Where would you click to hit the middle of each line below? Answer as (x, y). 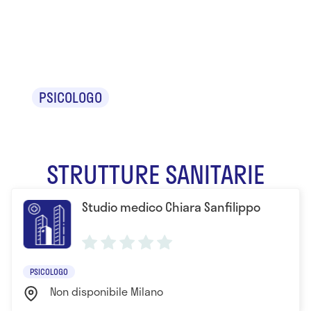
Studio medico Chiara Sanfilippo (171, 207)
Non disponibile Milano (107, 291)
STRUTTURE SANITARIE (155, 174)
